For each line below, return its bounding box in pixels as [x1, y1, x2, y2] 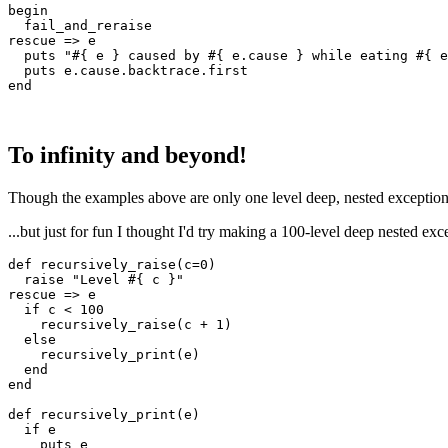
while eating [304, 47, 416, 63]
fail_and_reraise [8, 17, 152, 33]
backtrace [128, 62, 200, 78]
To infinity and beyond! [8, 142, 247, 169]
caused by [120, 47, 208, 63]
